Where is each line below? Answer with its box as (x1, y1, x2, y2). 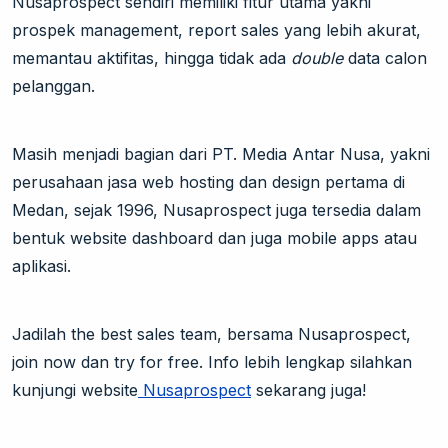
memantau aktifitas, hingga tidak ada (12, 47, 291, 68)
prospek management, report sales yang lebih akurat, (12, 19, 421, 40)
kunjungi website (12, 379, 138, 400)
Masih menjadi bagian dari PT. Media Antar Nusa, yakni (12, 143, 430, 164)
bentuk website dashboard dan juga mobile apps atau (12, 227, 417, 248)
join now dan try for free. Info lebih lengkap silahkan (12, 351, 412, 372)
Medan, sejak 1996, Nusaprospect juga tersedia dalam (12, 199, 421, 220)
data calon (348, 47, 427, 68)
